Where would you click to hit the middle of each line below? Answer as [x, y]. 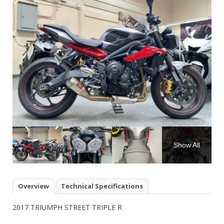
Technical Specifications [102, 186]
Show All [186, 145]
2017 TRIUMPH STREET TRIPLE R [67, 207]
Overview [33, 186]
